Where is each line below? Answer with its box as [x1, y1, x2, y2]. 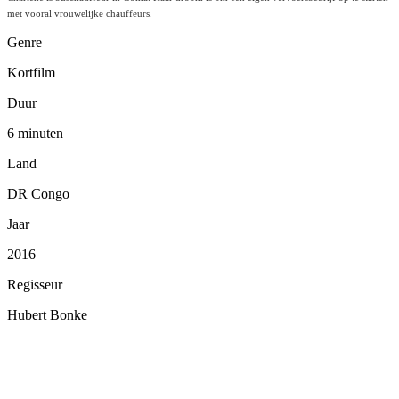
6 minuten [7, 126, 63, 142]
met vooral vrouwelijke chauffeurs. [7, 9, 152, 20]
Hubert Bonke [7, 307, 87, 323]
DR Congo [7, 186, 69, 202]
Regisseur [7, 277, 62, 293]
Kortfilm [7, 65, 55, 81]
